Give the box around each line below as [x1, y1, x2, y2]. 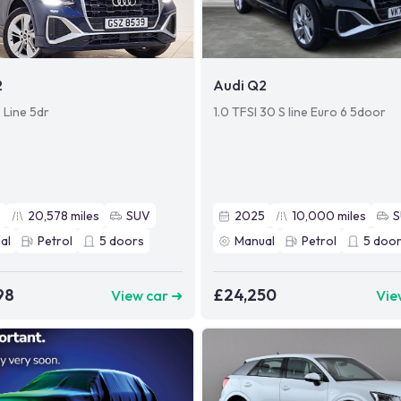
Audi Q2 [213, 76, 268, 95]
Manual [235, 233, 276, 250]
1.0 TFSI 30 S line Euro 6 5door [213, 104, 387, 121]
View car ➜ [111, 286, 183, 304]
